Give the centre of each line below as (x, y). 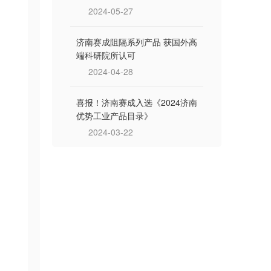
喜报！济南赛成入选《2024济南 (137, 102)
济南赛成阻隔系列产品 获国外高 (137, 42)
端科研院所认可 (106, 55)
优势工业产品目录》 (114, 116)
